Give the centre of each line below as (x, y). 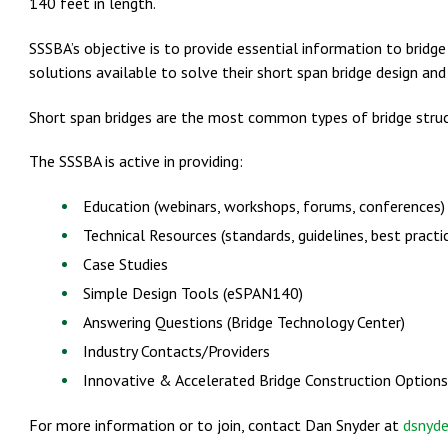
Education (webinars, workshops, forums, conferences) (264, 206)
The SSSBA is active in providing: (136, 161)
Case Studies (125, 264)
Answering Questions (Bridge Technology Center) (244, 322)
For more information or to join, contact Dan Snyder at (216, 424)
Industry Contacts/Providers (176, 351)
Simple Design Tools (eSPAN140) (193, 293)
